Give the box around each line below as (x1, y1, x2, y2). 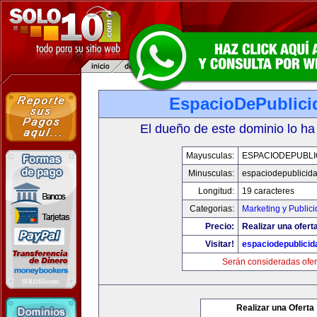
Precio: (205, 221, 234, 231)
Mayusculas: (186, 151, 234, 161)
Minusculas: (188, 168, 234, 178)
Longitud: (198, 186, 234, 196)
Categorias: (190, 204, 234, 214)
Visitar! (205, 239, 234, 249)
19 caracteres (242, 186, 294, 196)
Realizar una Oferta (236, 303, 314, 313)
